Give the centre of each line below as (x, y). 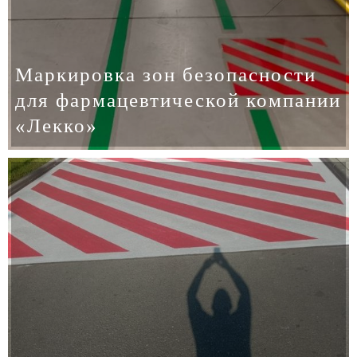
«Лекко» (56, 126)
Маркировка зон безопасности (165, 75)
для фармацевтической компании (178, 100)
